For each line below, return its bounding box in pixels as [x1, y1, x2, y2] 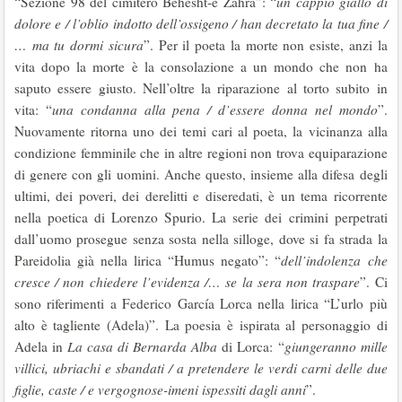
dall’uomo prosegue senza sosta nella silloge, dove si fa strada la [14, 230, 388, 248]
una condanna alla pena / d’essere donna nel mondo [51, 100, 378, 118]
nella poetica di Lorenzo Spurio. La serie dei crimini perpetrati [14, 208, 388, 226]
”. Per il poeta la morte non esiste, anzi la [143, 36, 388, 54]
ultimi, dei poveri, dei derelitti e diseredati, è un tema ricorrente [14, 187, 388, 205]
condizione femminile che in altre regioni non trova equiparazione [14, 144, 388, 162]
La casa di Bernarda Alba [67, 337, 218, 355]
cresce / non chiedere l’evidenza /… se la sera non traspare [14, 273, 361, 291]
